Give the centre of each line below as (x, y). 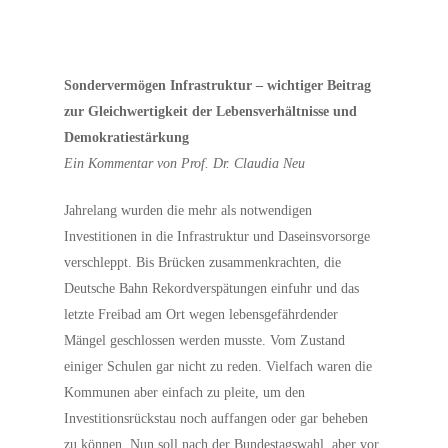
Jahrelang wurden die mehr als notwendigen (188, 210)
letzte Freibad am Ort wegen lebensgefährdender (201, 314)
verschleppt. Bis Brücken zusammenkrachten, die (203, 262)
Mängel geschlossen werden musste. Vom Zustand (205, 340)
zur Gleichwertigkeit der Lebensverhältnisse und (211, 111)
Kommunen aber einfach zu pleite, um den (185, 392)
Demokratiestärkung (127, 137)
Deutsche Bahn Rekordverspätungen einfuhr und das (212, 288)
